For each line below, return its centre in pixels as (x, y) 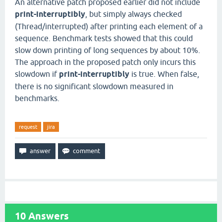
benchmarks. (37, 98)
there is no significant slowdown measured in (94, 86)
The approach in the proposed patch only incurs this (105, 62)
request (28, 127)
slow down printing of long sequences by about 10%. (108, 50)
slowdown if (37, 74)
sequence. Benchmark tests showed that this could (104, 38)
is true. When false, (164, 74)
